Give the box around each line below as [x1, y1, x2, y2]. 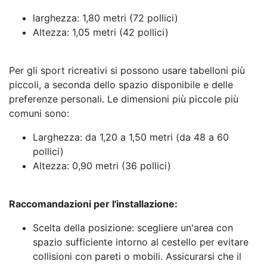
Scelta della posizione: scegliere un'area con [33, 222, 233, 234]
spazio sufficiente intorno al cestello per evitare [33, 236, 249, 249]
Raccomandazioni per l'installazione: [9, 198, 178, 210]
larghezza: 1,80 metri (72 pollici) [33, 12, 178, 24]
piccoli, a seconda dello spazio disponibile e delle [9, 79, 233, 91]
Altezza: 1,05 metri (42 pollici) [33, 26, 169, 39]
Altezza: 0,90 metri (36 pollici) [33, 160, 171, 172]
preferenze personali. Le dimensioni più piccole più [9, 93, 238, 105]
